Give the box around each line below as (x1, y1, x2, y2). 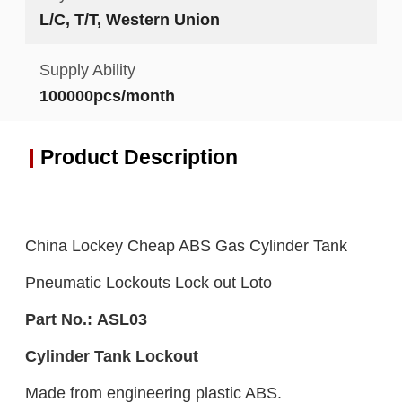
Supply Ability (39, 60, 135, 80)
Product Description (39, 145, 238, 170)
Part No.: (24, 310, 92, 329)
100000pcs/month (39, 86, 175, 106)
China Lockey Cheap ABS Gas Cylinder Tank (24, 236, 347, 256)
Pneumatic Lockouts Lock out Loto (24, 273, 272, 293)
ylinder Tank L (36, 346, 145, 366)
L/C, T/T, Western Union (39, 9, 220, 29)
